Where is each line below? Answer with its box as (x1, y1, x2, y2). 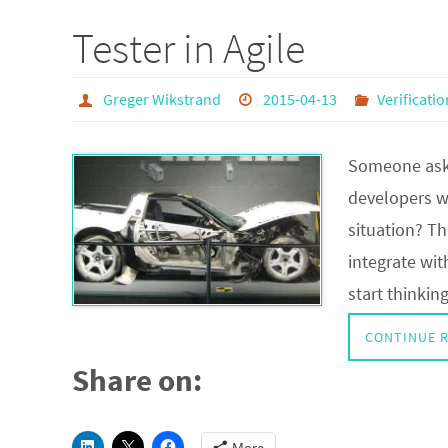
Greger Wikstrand (102, 89, 221, 109)
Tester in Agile (72, 22, 305, 74)
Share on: (72, 360, 202, 399)
